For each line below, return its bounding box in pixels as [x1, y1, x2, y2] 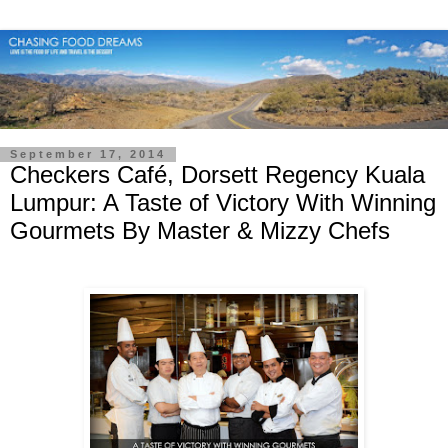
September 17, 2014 [10, 148, 166, 161]
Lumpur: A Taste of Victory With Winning [10, 188, 436, 216]
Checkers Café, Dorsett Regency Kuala [10, 160, 425, 188]
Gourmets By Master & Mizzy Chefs [10, 216, 390, 244]
